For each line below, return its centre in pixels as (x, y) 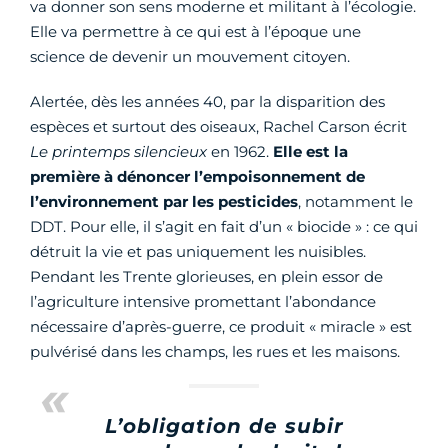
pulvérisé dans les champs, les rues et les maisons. (215, 352)
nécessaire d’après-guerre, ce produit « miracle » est (221, 327)
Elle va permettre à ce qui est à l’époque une (195, 32)
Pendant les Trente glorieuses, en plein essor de (206, 277)
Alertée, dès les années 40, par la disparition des (207, 102)
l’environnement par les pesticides (164, 202)
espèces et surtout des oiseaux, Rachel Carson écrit (218, 127)
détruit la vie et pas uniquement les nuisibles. (198, 252)
